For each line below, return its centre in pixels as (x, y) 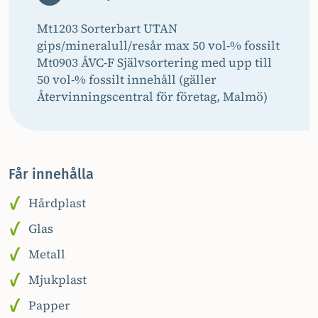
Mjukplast (57, 280)
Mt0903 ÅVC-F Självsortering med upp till (154, 62)
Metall (47, 254)
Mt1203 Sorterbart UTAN (107, 28)
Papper (49, 305)
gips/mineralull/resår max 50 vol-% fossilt (158, 45)
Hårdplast (57, 203)
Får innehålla (51, 174)
